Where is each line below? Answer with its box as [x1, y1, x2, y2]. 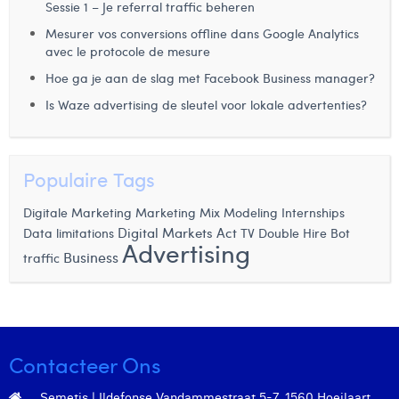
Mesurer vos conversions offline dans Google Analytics [45, 25, 359, 42]
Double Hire [258, 224, 327, 241]
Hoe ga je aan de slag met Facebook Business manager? [45, 69, 375, 86]
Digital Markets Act [118, 224, 237, 241]
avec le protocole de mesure [45, 43, 210, 60]
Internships [281, 204, 345, 221]
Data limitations [23, 224, 114, 241]
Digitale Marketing [23, 204, 132, 221]
